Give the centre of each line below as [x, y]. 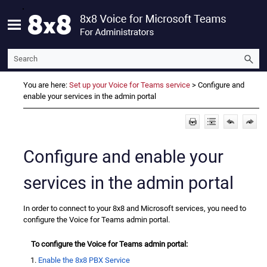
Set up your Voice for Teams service [130, 85]
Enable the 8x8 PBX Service [84, 260]
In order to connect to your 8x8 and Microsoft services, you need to [135, 208]
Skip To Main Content [133, 11]
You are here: [46, 85]
